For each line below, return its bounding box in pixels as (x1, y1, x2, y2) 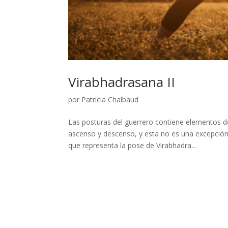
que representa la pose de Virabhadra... (68, 140, 196, 150)
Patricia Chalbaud (81, 94, 139, 104)
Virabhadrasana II (68, 72, 176, 91)
